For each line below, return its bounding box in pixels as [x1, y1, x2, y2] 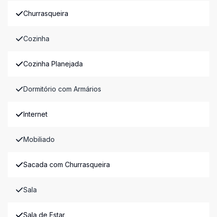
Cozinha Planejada [23, 60, 83, 68]
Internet [23, 110, 47, 118]
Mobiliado [23, 135, 55, 143]
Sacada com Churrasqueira [23, 160, 110, 169]
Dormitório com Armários [23, 85, 101, 93]
